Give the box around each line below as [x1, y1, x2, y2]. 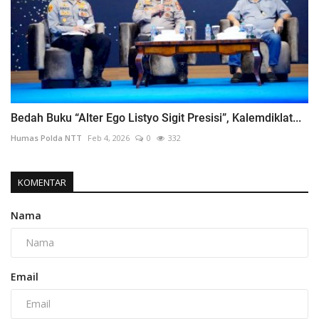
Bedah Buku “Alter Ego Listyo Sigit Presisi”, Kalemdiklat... [11, 110, 301, 125]
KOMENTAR [18, 175, 66, 189]
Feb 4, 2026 [88, 132, 130, 143]
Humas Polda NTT [11, 132, 82, 143]
